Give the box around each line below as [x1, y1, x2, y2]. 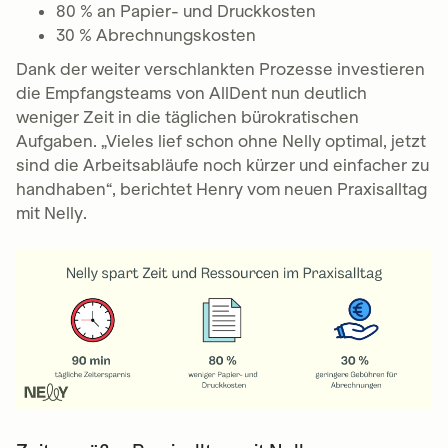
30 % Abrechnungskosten [56, 25, 256, 46]
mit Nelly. [16, 203, 87, 224]
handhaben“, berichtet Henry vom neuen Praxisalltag [16, 179, 427, 200]
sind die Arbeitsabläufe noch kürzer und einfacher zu [16, 155, 429, 176]
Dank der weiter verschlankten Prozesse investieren [16, 59, 425, 80]
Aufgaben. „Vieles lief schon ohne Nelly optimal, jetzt [16, 131, 426, 152]
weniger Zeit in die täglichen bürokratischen [16, 107, 359, 128]
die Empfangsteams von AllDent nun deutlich [16, 83, 367, 104]
